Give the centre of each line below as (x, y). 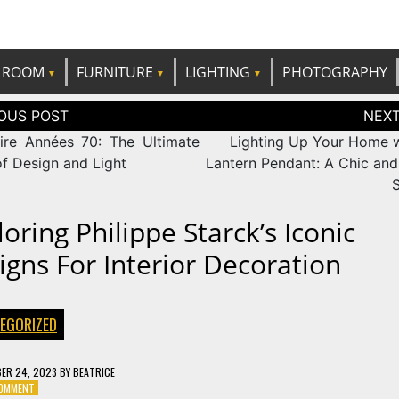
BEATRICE (94, 371)
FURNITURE (114, 72)
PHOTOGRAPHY (334, 72)
